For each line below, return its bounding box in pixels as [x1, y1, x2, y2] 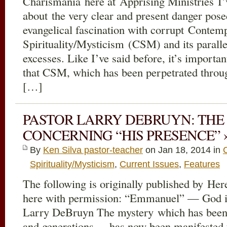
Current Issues [120, 159, 179, 169]
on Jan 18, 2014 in [143, 145, 223, 155]
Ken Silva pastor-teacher [43, 145, 143, 155]
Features [184, 159, 220, 169]
